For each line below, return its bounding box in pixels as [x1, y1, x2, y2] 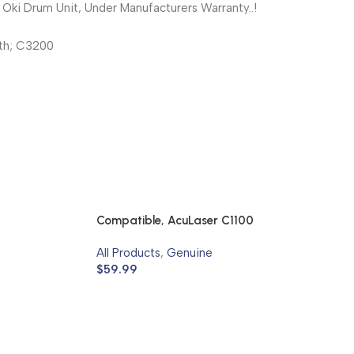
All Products [96, 245, 160, 260]
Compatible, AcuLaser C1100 [96, 213, 254, 228]
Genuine [167, 245, 213, 260]
